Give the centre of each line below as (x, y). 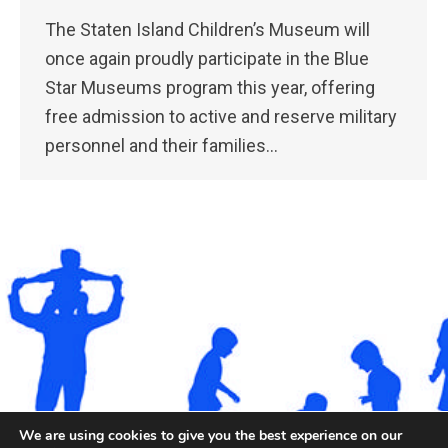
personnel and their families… (161, 146)
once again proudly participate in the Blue (207, 59)
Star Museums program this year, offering (210, 88)
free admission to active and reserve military (221, 117)
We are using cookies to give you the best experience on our (210, 435)
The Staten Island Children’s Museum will (207, 30)
